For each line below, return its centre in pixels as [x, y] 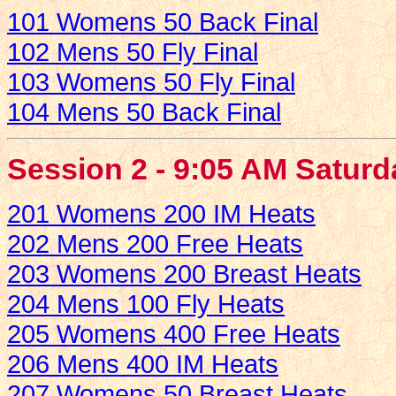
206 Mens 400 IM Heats [143, 364]
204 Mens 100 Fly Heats [146, 304]
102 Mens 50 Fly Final [133, 52]
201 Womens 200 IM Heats [161, 214]
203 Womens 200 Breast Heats [184, 274]
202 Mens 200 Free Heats [155, 244]
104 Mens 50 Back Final [144, 112]
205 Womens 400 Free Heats [174, 334]
